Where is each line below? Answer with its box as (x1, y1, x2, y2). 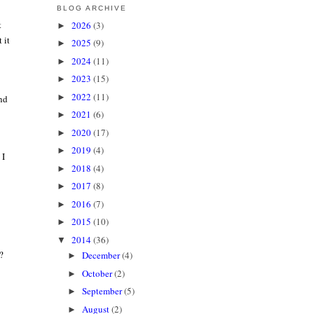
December (82, 249, 123, 262)
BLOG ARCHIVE (56, 4, 127, 13)
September (82, 285, 125, 298)
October (82, 266, 115, 280)
